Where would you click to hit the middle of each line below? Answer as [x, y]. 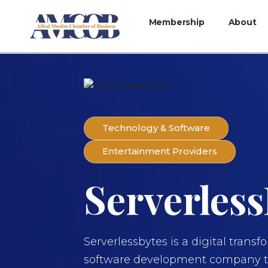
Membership [176, 22]
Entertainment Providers [160, 151]
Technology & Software [156, 128]
